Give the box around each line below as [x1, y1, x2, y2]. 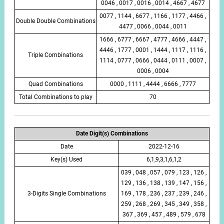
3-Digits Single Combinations [27, 189, 106, 197]
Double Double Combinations [15, 17, 95, 24]
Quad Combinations [28, 80, 83, 87]
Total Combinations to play [18, 93, 92, 100]
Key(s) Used [50, 155, 83, 163]
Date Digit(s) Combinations [75, 129, 148, 137]
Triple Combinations [28, 51, 83, 58]
